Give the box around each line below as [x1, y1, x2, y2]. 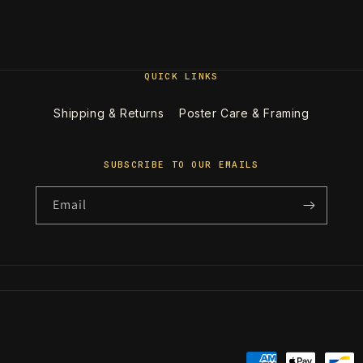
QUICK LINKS [144, 70, 219, 82]
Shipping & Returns [53, 106, 164, 120]
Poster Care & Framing [178, 106, 310, 120]
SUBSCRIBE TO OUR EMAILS [104, 159, 259, 170]
